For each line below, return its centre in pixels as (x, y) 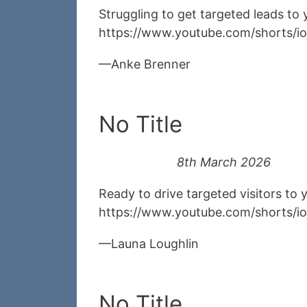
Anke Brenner (151, 64)
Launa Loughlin (155, 244)
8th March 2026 (224, 162)
